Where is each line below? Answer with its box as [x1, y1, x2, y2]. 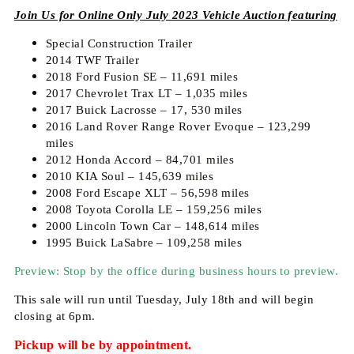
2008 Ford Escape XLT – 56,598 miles [45, 186, 250, 199]
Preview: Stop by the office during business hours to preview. [13, 264, 339, 277]
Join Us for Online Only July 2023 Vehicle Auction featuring [13, 8, 337, 21]
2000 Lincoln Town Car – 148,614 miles [45, 219, 260, 232]
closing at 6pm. [13, 309, 96, 322]
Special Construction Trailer [45, 36, 193, 50]
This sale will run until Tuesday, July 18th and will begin [13, 292, 314, 306]
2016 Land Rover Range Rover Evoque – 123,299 [45, 119, 311, 133]
